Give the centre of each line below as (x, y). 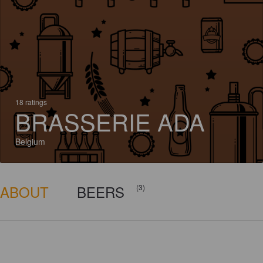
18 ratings (31, 102)
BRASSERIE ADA (110, 121)
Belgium (30, 141)
